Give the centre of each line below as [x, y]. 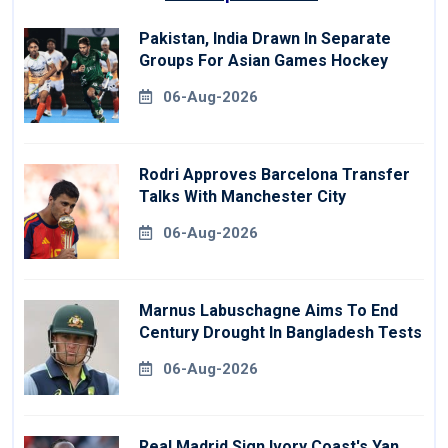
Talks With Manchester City [242, 197]
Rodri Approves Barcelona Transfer [274, 175]
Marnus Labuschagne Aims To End [268, 311]
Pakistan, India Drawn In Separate [265, 39]
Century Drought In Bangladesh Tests [280, 333]
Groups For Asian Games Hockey [263, 61]
